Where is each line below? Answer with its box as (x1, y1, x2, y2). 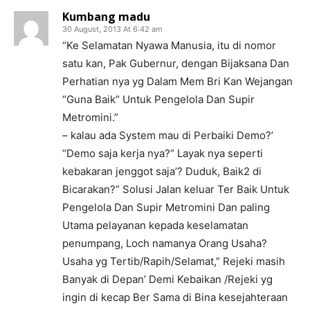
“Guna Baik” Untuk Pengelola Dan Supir (62, 93, 255, 106)
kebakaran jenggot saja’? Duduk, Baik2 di (62, 165, 262, 178)
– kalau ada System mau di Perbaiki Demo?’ (62, 129, 273, 142)
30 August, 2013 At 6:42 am (62, 24, 163, 34)
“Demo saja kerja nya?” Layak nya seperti (62, 147, 263, 160)
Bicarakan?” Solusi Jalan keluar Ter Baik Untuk (62, 183, 289, 196)
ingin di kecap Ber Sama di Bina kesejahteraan (62, 291, 288, 304)
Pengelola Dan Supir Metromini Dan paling (62, 201, 270, 214)
